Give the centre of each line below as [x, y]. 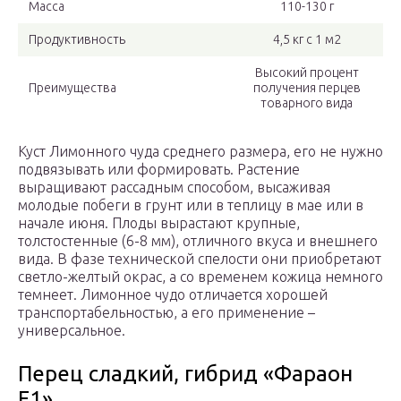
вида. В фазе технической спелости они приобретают [200, 259]
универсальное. [72, 331]
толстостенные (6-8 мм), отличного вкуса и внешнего [198, 241]
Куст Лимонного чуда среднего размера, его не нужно [200, 152]
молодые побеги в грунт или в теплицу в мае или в [191, 205]
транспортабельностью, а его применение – [166, 313]
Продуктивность [77, 40]
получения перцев [307, 88]
